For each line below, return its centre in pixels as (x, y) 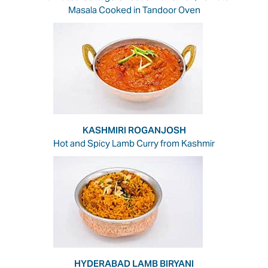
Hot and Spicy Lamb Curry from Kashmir (134, 143)
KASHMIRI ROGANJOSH (134, 130)
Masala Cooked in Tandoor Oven (134, 10)
